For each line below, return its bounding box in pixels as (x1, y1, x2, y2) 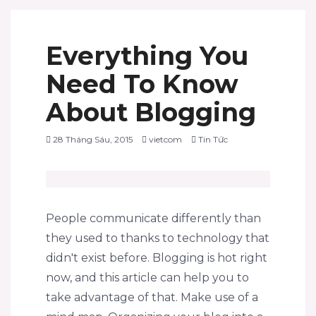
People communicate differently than (46, 212, 261, 225)
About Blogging (46, 97, 256, 128)
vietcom (149, 134, 182, 145)
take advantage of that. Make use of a (46, 291, 258, 304)
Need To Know (46, 68, 238, 99)
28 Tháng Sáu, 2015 (53, 134, 133, 145)
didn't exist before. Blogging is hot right (46, 251, 267, 265)
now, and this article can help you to (46, 271, 249, 284)
